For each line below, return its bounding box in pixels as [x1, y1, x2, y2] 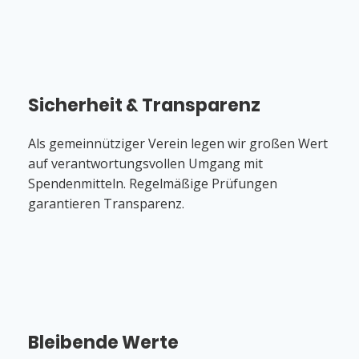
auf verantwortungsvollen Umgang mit [28, 154, 264, 172]
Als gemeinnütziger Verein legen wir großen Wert [28, 134, 329, 152]
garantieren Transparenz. [28, 194, 185, 212]
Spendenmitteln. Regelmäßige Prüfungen [28, 174, 278, 192]
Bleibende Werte [28, 330, 179, 356]
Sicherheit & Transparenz [28, 92, 261, 118]
